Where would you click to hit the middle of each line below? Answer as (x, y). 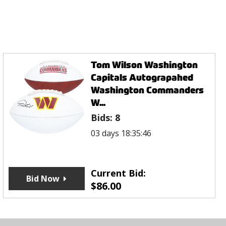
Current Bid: (119, 173)
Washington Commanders (148, 90)
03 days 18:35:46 (121, 133)
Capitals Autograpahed (142, 78)
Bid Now (43, 179)
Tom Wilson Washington (145, 65)
